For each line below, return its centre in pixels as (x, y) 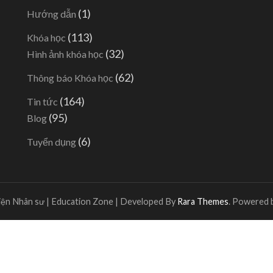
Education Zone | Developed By (114, 201)
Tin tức (42, 101)
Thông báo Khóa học (70, 78)
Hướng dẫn (51, 14)
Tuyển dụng (51, 142)
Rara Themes (203, 201)
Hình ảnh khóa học (65, 54)
